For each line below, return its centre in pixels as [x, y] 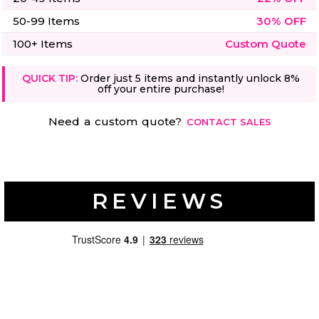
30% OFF [281, 21]
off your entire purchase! [161, 89]
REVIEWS [159, 201]
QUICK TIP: [50, 78]
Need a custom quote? [117, 121]
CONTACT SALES [229, 121]
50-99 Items [46, 21]
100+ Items [43, 43]
